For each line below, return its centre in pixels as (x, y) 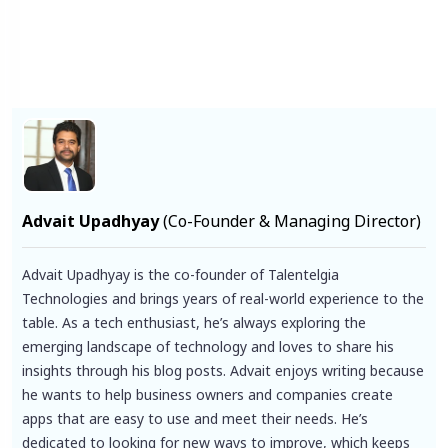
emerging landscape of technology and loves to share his (208, 346)
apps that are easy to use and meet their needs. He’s (195, 418)
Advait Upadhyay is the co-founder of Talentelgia (180, 274)
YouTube (231, 27)
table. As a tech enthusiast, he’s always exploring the (194, 322)
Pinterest (137, 27)
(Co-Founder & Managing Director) (292, 220)
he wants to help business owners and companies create (207, 394)
